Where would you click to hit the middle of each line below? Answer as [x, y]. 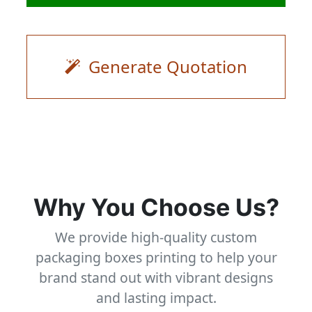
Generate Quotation [166, 67]
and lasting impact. [156, 298]
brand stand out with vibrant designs [156, 278]
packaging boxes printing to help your [156, 258]
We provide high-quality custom [156, 237]
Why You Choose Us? [156, 208]
